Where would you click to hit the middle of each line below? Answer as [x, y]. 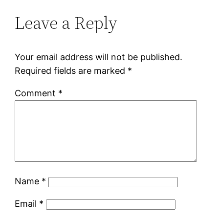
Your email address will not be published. [99, 57]
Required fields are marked [71, 70]
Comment [37, 93]
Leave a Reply [66, 22]
